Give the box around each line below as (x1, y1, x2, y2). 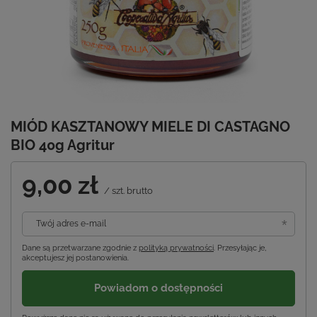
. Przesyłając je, (214, 243, 266, 253)
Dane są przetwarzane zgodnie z (22, 243, 139, 253)
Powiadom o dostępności (94, 282, 223, 295)
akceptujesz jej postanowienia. (22, 253, 129, 263)
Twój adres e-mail (36, 218, 106, 229)
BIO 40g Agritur (11, 136, 115, 154)
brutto (125, 185, 153, 196)
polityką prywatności (139, 243, 214, 253)
